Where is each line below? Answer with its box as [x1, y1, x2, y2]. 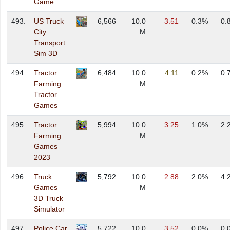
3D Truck [34, 194, 63, 203]
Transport [34, 39, 65, 47]
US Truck [34, 17, 64, 26]
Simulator [34, 205, 65, 214]
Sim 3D [34, 49, 57, 58]
